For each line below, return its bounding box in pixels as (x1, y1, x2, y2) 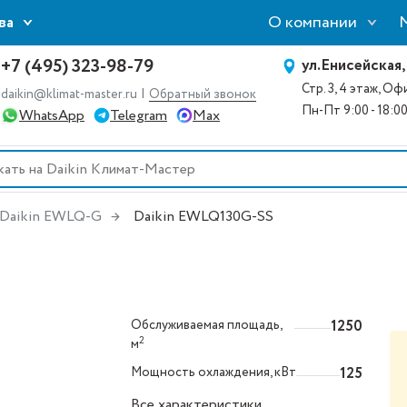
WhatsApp (19, 104, 84, 126)
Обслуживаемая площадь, (131, 316, 283, 334)
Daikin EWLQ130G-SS (134, 206, 273, 227)
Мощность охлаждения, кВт (131, 363, 296, 382)
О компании (267, 10, 357, 35)
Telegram (110, 104, 167, 126)
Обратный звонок (149, 84, 256, 104)
